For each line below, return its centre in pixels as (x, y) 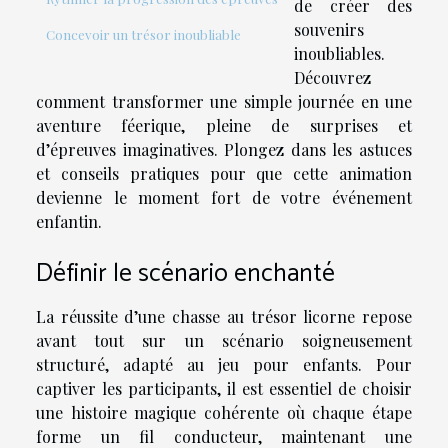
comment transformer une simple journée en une (224, 101)
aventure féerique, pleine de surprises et (224, 125)
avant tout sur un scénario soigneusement (224, 340)
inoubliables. (339, 53)
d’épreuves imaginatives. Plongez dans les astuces (224, 149)
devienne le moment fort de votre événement (224, 197)
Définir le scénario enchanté (185, 273)
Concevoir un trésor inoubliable (143, 35)
